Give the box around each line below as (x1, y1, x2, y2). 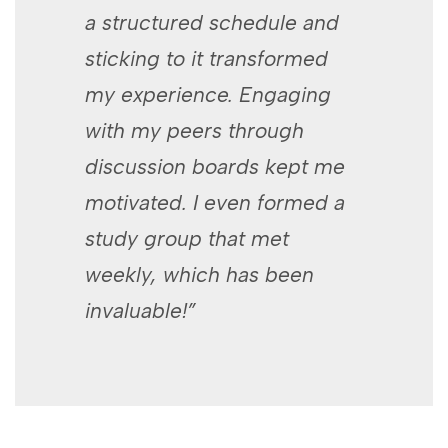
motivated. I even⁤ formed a (85, 189, 345, 215)
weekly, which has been (85, 261, 314, 287)
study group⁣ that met (85, 225, 289, 251)
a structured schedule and (85, 9, 339, 35)
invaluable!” (85, 297, 195, 323)
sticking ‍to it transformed (85, 45, 328, 71)
